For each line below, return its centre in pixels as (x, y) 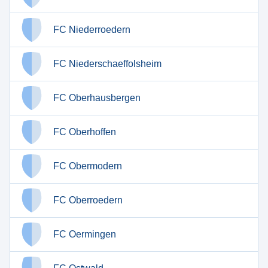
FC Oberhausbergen (97, 98)
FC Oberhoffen (85, 132)
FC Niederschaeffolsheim (107, 64)
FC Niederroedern (92, 30)
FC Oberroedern (88, 200)
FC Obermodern (88, 166)
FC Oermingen (85, 234)
